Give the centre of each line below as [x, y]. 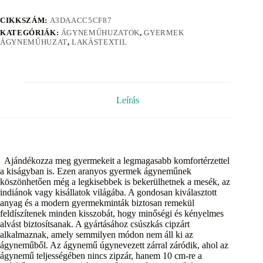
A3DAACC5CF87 [81, 20]
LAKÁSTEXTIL [100, 42]
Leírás [127, 100]
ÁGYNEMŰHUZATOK [100, 32]
